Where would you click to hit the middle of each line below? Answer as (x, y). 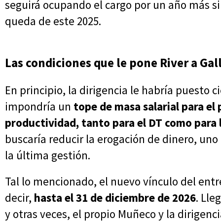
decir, (19, 198)
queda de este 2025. (53, 21)
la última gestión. (48, 155)
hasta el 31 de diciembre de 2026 (115, 198)
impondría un (39, 107)
